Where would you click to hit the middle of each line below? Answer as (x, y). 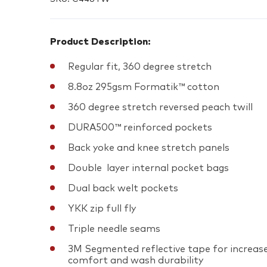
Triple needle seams (114, 229)
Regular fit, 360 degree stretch (140, 67)
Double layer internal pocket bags (148, 168)
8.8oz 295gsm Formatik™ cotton (144, 87)
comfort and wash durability (136, 260)
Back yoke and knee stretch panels (149, 148)
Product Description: (100, 42)
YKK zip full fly (102, 209)
